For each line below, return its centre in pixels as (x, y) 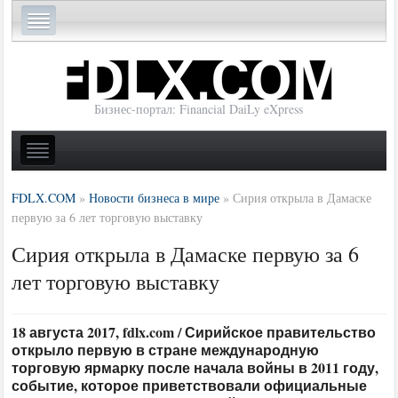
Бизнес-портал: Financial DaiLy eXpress (199, 109)
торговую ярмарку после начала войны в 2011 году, (195, 367)
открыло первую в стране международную (166, 349)
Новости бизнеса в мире (155, 197)
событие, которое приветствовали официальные (190, 385)
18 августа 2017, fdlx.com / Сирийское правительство (194, 331)
